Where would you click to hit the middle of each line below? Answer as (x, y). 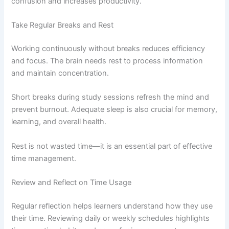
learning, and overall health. (59, 122)
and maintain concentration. (60, 73)
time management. (44, 158)
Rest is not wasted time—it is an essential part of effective (112, 146)
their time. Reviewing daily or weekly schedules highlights (111, 218)
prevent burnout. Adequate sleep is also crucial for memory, (114, 110)
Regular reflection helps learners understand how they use (112, 206)
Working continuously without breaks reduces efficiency (108, 48)
